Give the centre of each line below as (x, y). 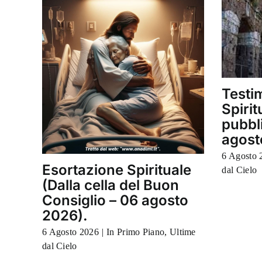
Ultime (182, 232)
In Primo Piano (136, 232)
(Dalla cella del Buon (110, 185)
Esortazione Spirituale (116, 170)
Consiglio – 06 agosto (115, 200)
